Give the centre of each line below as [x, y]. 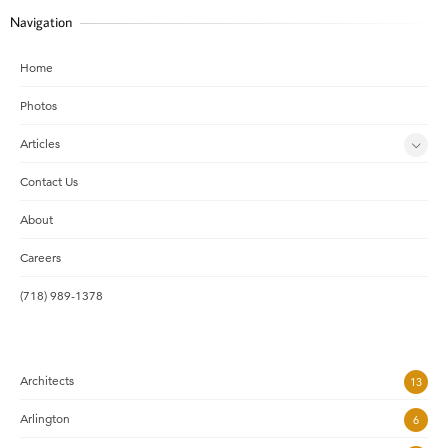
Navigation [41, 22]
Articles [40, 144]
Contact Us [49, 182]
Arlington [45, 419]
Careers [40, 258]
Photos [38, 106]
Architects [47, 381]
